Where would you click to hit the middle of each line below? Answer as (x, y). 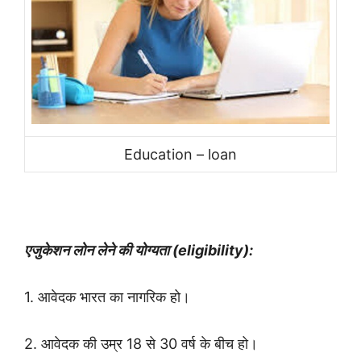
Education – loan (180, 154)
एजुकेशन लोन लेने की (79, 250)
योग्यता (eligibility (189, 250)
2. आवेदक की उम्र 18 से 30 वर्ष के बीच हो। (141, 344)
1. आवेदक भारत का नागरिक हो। (107, 297)
